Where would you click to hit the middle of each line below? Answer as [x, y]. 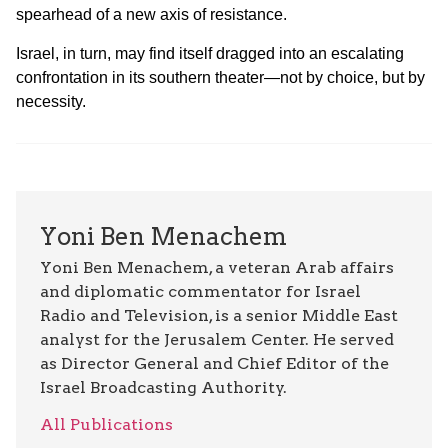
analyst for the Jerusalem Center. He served [217, 340]
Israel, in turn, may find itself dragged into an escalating [210, 53]
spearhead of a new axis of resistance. [151, 15]
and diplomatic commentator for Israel [200, 292]
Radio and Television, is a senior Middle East [219, 316]
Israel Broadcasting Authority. [163, 388]
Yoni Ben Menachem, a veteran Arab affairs [217, 268]
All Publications [106, 424]
